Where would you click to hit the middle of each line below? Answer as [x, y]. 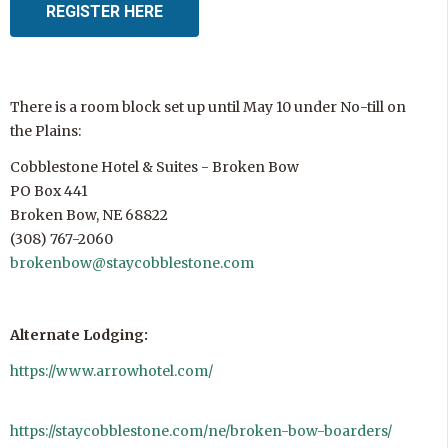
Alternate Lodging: [79, 335]
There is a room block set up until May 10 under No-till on [208, 107]
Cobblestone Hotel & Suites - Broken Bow [154, 167]
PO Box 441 [49, 191]
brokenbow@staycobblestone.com [132, 263]
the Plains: [45, 131]
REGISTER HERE [104, 11]
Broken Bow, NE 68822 [89, 215]
